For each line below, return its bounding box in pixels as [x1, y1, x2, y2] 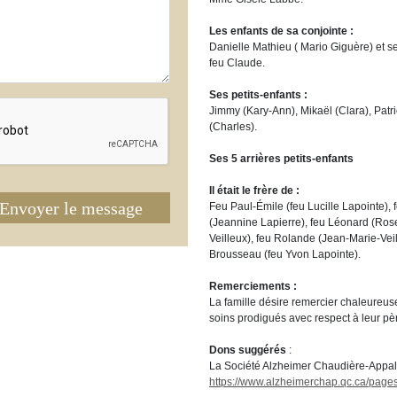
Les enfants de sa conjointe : [209, 25, 354, 37]
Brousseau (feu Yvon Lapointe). [209, 248, 361, 261]
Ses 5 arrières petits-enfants [209, 152, 356, 165]
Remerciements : [209, 280, 297, 292]
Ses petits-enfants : [209, 89, 307, 101]
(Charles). [209, 121, 257, 133]
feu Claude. [209, 57, 265, 69]
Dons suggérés [209, 344, 289, 356]
